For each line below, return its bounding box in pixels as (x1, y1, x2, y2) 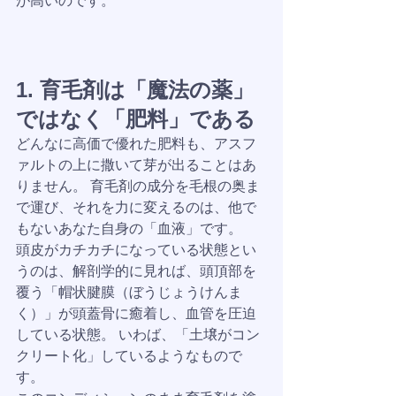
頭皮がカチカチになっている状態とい (16, 242, 256, 257)
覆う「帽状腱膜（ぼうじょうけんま (16, 285, 242, 300)
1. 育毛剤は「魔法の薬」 (16, 78, 254, 102)
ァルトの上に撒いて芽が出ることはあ (16, 157, 256, 172)
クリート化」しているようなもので (16, 348, 242, 363)
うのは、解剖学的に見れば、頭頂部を (16, 263, 256, 278)
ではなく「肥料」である (16, 107, 255, 131)
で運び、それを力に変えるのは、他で (16, 200, 256, 215)
